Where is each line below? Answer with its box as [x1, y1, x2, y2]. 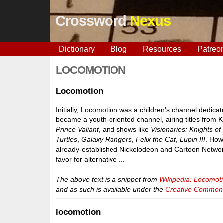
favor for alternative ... [56, 155, 125, 163]
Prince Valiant [56, 125, 99, 133]
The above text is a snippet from [56, 175, 160, 183]
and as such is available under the [56, 185, 166, 193]
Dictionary [58, 45, 95, 53]
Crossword [55, 13, 130, 29]
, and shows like [99, 125, 151, 133]
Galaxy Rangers [81, 135, 132, 143]
